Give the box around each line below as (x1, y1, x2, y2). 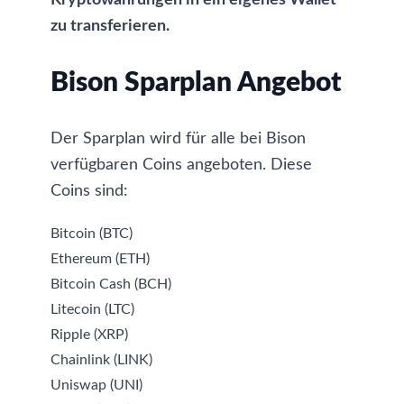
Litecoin (50, 302, 101, 317)
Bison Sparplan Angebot (50, 69, 342, 96)
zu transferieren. (50, 18, 170, 34)
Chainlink (50, 353, 110, 367)
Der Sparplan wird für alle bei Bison (50, 131, 306, 147)
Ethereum (50, 252, 112, 266)
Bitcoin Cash (50, 277, 131, 291)
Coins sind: (50, 183, 128, 199)
